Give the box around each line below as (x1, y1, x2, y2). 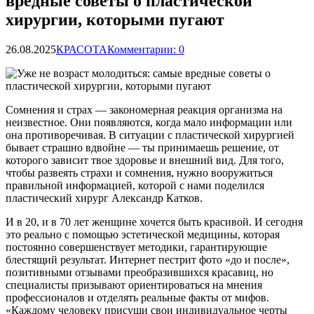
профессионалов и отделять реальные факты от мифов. (6, 291, 269, 303)
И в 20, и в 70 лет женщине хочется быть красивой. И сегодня (6, 215, 303, 228)
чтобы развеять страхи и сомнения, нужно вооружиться (6, 166, 273, 179)
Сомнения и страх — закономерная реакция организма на (6, 103, 282, 116)
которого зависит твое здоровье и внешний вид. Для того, (6, 153, 284, 166)
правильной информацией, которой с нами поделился (6, 179, 264, 191)
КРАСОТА (56, 43, 107, 55)
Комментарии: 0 (107, 43, 184, 55)
